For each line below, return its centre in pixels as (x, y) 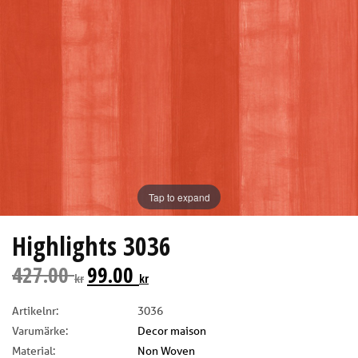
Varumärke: (40, 331)
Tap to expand (179, 197)
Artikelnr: (35, 311)
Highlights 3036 (91, 246)
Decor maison (172, 331)
